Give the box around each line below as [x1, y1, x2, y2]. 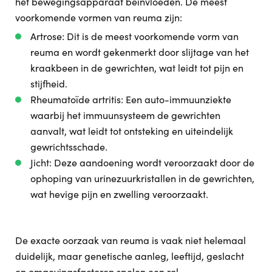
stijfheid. [30, 77, 67, 90]
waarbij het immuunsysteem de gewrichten [30, 109, 220, 121]
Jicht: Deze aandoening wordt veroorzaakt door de [30, 156, 254, 169]
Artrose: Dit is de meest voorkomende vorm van [30, 30, 239, 42]
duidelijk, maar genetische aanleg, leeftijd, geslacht [15, 250, 244, 262]
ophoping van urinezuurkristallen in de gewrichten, [30, 172, 254, 185]
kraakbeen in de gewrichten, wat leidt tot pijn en [30, 61, 243, 74]
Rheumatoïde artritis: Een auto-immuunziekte [30, 93, 231, 106]
